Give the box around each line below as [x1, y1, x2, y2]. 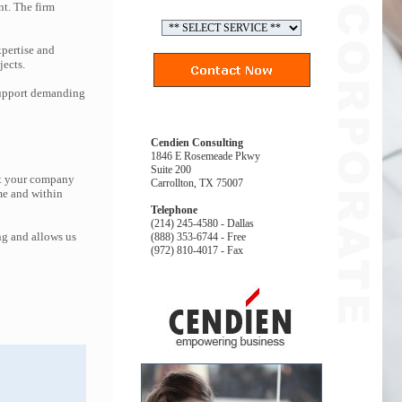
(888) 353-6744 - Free [151, 231, 246, 243]
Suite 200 [151, 163, 191, 176]
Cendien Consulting [151, 136, 243, 149]
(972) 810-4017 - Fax [151, 244, 243, 257]
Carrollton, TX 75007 [151, 177, 243, 189]
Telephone [151, 204, 197, 216]
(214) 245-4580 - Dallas [151, 217, 254, 230]
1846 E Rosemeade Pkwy [151, 150, 260, 162]
